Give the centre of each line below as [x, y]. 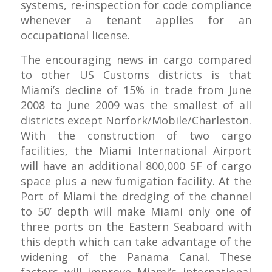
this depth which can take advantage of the [136, 241]
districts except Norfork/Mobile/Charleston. [136, 120]
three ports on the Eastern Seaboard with [136, 226]
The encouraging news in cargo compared [136, 59]
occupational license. [75, 35]
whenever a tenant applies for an [136, 20]
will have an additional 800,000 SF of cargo [136, 165]
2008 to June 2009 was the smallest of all [136, 105]
